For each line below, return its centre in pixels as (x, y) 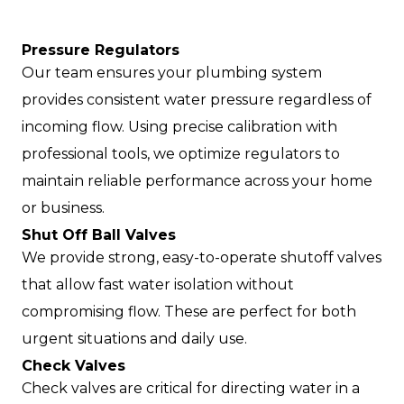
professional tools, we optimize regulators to (181, 154)
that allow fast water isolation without (158, 285)
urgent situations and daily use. (134, 339)
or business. (63, 208)
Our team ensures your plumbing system (172, 73)
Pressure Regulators (101, 50)
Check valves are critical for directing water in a (191, 388)
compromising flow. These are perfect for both (189, 312)
